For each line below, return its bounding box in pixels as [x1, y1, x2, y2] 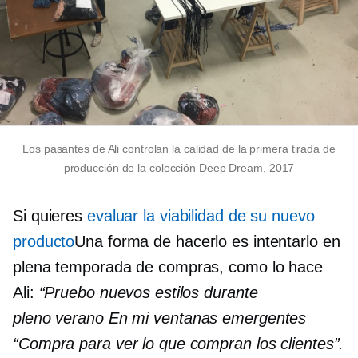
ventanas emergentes [153, 308, 307, 327]
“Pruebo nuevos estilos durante [38, 283, 258, 301]
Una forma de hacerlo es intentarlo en [74, 232, 340, 250]
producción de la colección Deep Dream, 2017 [63, 161, 295, 174]
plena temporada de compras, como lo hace [13, 257, 323, 276]
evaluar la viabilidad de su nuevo [86, 206, 315, 225]
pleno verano [13, 308, 104, 327]
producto [13, 232, 75, 250]
